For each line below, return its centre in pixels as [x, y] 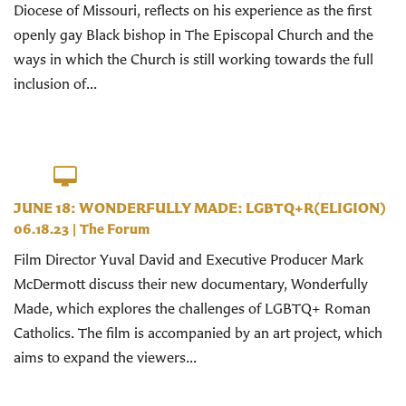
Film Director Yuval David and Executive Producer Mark [188, 260]
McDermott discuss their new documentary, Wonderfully [191, 284]
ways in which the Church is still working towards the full [193, 58]
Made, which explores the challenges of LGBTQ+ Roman [192, 309]
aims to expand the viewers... [105, 358]
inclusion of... [55, 83]
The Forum [115, 229]
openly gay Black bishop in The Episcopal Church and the [193, 34]
